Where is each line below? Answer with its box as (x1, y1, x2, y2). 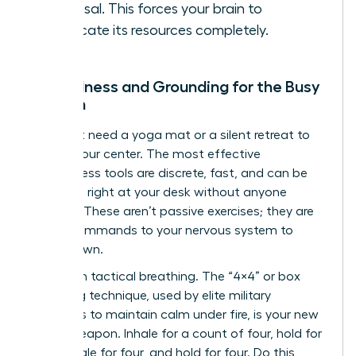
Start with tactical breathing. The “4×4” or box (29, 269, 300, 283)
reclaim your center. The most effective (29, 147, 261, 161)
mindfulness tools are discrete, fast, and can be (29, 166, 308, 180)
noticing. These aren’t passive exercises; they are (29, 204, 314, 218)
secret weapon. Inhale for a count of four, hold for (29, 327, 322, 340)
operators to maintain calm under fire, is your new (29, 308, 319, 321)
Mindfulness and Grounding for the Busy (29, 78, 320, 95)
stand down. (29, 242, 103, 256)
